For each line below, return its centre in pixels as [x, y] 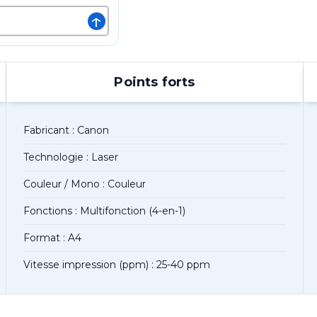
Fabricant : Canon [67, 130]
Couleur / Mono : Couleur [85, 184]
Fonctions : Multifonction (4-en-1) [105, 211]
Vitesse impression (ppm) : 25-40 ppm [117, 265]
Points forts [155, 82]
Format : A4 [53, 238]
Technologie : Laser [71, 157]
